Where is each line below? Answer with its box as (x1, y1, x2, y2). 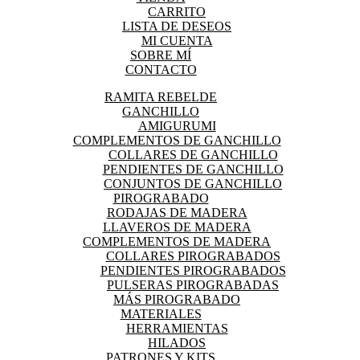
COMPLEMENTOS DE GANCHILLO (72, 133, 281, 147)
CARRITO (148, 5, 206, 18)
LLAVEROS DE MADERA (102, 220, 252, 234)
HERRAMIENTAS (125, 321, 228, 335)
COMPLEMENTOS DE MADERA (83, 235, 271, 248)
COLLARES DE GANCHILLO (108, 148, 278, 162)
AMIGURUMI (137, 119, 216, 133)
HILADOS (148, 336, 206, 350)
